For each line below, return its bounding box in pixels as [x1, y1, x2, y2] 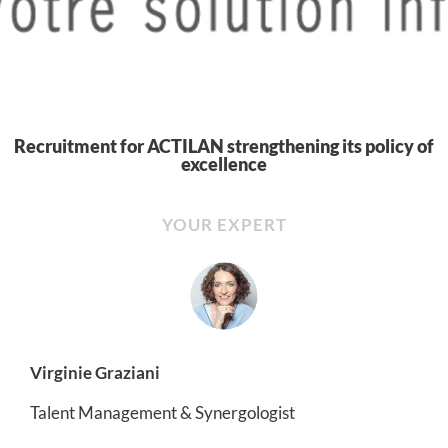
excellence [181, 153, 267, 175]
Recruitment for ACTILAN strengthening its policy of [14, 135, 434, 157]
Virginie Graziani [30, 361, 160, 383]
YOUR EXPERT [161, 214, 287, 235]
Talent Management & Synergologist [30, 401, 295, 423]
